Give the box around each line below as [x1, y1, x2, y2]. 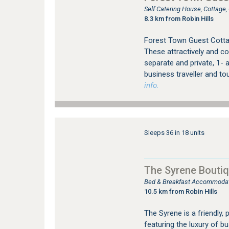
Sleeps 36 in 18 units [144, 129, 204, 136]
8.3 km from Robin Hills [144, 15, 214, 22]
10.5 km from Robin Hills [144, 188, 217, 195]
